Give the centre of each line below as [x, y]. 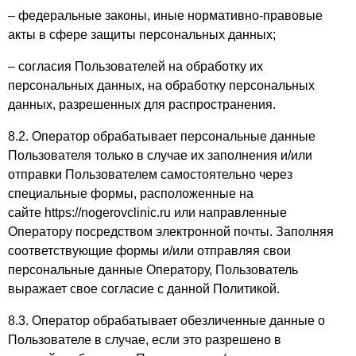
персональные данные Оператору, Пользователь [153, 270]
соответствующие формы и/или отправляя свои [149, 251]
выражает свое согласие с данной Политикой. [144, 289]
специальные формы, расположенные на [131, 193]
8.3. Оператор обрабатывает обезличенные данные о [166, 321]
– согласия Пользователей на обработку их [135, 66]
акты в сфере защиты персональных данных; [142, 35]
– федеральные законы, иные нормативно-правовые [165, 15]
